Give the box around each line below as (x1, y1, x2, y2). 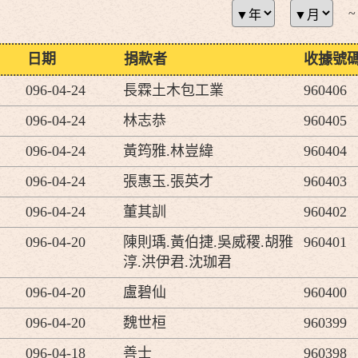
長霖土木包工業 (122, 82, 224, 98)
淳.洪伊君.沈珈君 (122, 254, 232, 270)
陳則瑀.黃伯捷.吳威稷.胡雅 (122, 234, 293, 250)
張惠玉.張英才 (122, 173, 213, 189)
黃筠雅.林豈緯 (122, 143, 213, 159)
